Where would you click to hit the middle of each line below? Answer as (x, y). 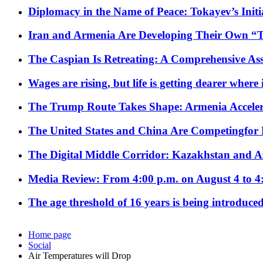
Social (40, 245)
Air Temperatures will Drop (80, 256)
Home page (50, 235)
